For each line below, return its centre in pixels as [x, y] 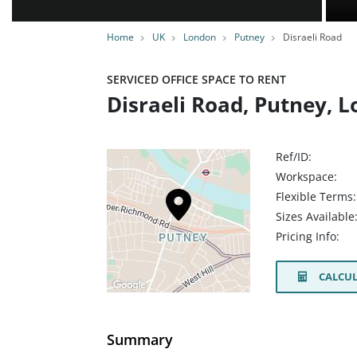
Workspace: [306, 177]
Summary [140, 339]
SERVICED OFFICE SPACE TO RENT [196, 79]
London [200, 37]
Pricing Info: [308, 237]
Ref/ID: [294, 157]
